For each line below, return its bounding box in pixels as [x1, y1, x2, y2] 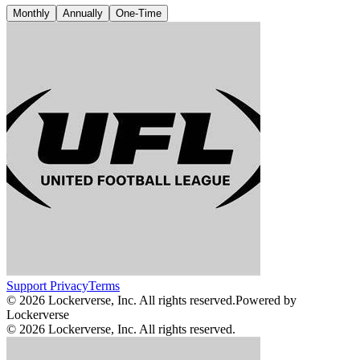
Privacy [50, 279, 88, 292]
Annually [63, 7, 103, 19]
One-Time [116, 7, 162, 19]
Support [6, 279, 47, 292]
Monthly [13, 7, 50, 19]
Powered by [235, 293, 297, 307]
